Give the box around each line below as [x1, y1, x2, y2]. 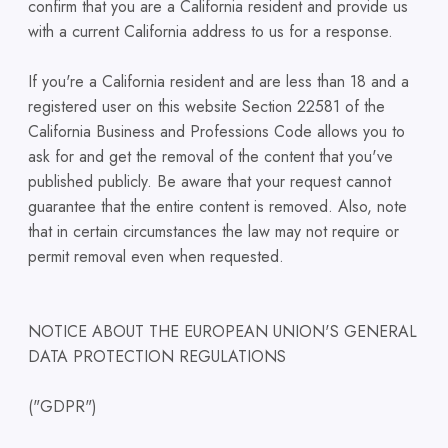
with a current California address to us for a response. [28, 20, 393, 44]
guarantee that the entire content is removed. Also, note [28, 195, 407, 219]
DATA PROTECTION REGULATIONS [28, 345, 286, 369]
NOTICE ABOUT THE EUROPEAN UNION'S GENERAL [28, 320, 417, 344]
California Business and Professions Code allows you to [28, 120, 405, 144]
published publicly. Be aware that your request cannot [28, 170, 391, 194]
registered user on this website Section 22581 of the [28, 95, 385, 119]
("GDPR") [28, 395, 97, 419]
